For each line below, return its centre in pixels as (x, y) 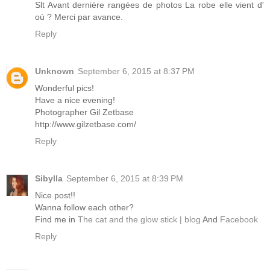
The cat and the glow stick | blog (139, 220)
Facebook (239, 220)
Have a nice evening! (75, 100)
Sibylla (49, 179)
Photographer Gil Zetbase (84, 112)
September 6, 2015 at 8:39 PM (125, 179)
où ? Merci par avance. (79, 17)
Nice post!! (55, 196)
